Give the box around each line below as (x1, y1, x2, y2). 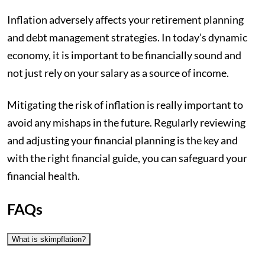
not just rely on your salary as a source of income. (7, 66, 231, 79)
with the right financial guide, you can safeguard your (7, 151, 247, 164)
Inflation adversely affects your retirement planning (7, 13, 244, 26)
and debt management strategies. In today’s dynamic (7, 31, 247, 44)
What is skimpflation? (12, 235, 86, 244)
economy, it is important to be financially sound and (7, 49, 241, 62)
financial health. (7, 169, 80, 182)
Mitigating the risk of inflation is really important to (7, 98, 243, 111)
